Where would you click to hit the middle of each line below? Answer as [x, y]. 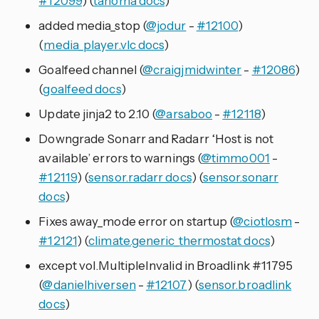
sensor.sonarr [241, 177]
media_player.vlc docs [104, 45]
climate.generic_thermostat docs [179, 240]
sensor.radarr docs [140, 177]
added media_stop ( [92, 25]
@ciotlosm [263, 221]
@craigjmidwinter [192, 69]
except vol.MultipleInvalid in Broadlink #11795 [166, 265]
